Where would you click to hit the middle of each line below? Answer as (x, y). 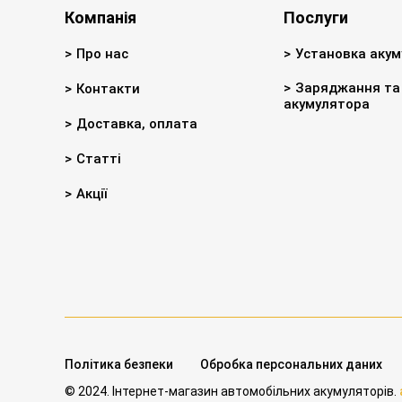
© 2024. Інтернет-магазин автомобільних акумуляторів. (232, 391)
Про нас (102, 53)
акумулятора (326, 104)
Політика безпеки (119, 364)
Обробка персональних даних (291, 364)
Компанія (100, 17)
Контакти (108, 88)
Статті (99, 158)
